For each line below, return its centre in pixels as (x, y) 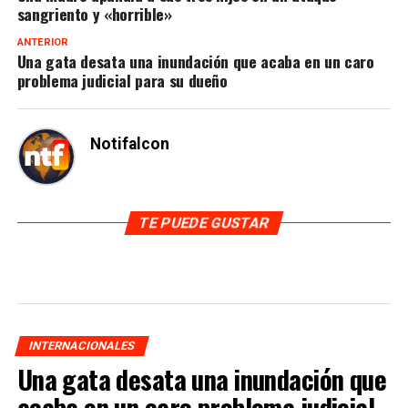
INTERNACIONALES (82, 346)
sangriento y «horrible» (94, 14)
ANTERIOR (42, 43)
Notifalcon (129, 144)
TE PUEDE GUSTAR (204, 223)
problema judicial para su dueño (122, 81)
